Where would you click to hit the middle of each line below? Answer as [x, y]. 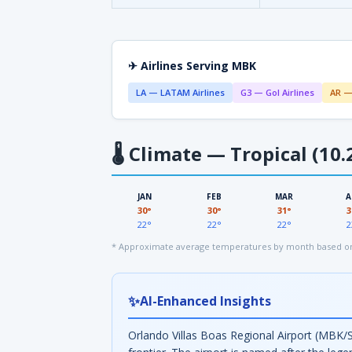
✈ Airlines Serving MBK [192, 66]
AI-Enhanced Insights [205, 301]
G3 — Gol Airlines [277, 92]
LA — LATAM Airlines [180, 92]
